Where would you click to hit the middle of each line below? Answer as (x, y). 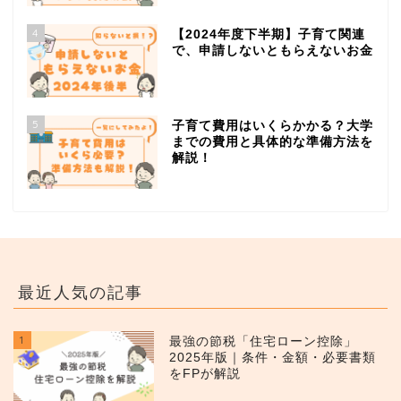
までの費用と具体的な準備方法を (272, 142)
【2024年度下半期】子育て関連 (268, 35)
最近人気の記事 (81, 291)
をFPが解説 (205, 373)
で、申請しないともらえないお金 (272, 51)
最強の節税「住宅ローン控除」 (264, 341)
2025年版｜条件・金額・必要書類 (273, 357)
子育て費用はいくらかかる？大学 (272, 126)
